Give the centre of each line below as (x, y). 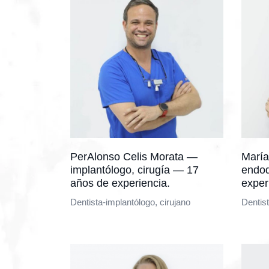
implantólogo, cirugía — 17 (134, 170)
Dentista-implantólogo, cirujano (130, 202)
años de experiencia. (120, 183)
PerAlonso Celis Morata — (134, 157)
